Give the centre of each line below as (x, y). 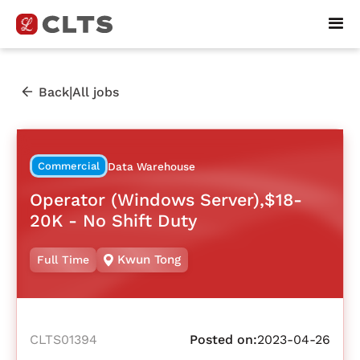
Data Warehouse (151, 167)
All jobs (96, 92)
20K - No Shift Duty (113, 220)
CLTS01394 (63, 340)
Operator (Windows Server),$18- (166, 199)
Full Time (63, 260)
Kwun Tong (149, 260)
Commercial (69, 166)
